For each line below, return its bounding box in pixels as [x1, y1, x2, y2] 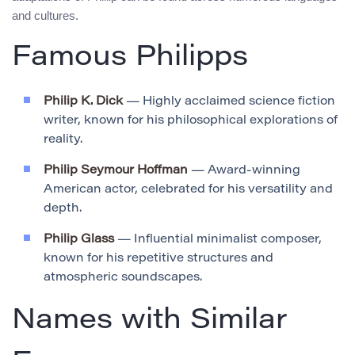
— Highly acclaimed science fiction [123, 96, 335, 109]
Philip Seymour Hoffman [44, 165, 188, 177]
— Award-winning [188, 165, 300, 177]
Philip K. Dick [44, 96, 123, 109]
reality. [44, 134, 82, 147]
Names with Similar [12, 307, 287, 337]
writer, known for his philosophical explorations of [44, 115, 338, 128]
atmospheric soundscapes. [44, 272, 202, 284]
